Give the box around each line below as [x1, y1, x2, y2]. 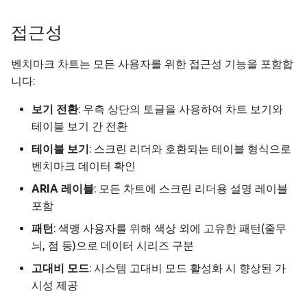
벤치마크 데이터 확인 [32, 160, 136, 173]
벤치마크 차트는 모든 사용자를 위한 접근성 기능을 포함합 [11, 58, 293, 71]
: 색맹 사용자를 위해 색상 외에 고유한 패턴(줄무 [53, 222, 286, 235]
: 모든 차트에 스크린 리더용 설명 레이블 [94, 182, 288, 195]
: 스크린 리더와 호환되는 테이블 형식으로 [89, 143, 291, 156]
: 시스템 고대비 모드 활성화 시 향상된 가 [89, 262, 286, 275]
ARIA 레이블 [32, 182, 94, 195]
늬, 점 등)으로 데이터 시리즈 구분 [32, 239, 194, 252]
